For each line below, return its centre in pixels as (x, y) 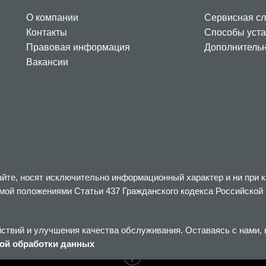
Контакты (47, 32)
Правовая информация (78, 47)
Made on (102, 256)
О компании (52, 17)
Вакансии (47, 62)
